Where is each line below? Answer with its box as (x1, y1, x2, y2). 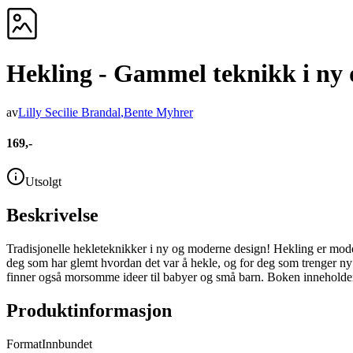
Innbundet (42, 337, 92, 351)
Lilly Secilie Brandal (18, 105, 121, 119)
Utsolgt (25, 175, 61, 189)
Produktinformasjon (6, 300, 172, 321)
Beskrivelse (6, 205, 98, 226)
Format (6, 337, 42, 351)
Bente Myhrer (124, 105, 193, 119)
